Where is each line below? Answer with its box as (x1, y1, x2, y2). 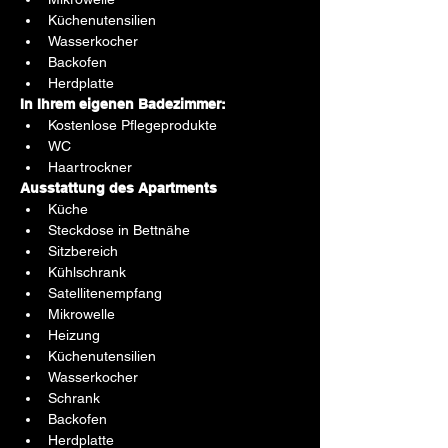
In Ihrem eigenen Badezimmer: (20, 96, 226, 112)
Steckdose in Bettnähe (48, 222, 190, 238)
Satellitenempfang (48, 285, 162, 301)
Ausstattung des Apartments (20, 180, 217, 196)
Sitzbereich (48, 243, 118, 259)
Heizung (48, 327, 100, 343)
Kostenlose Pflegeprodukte (48, 117, 217, 133)
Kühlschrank (48, 264, 126, 280)
